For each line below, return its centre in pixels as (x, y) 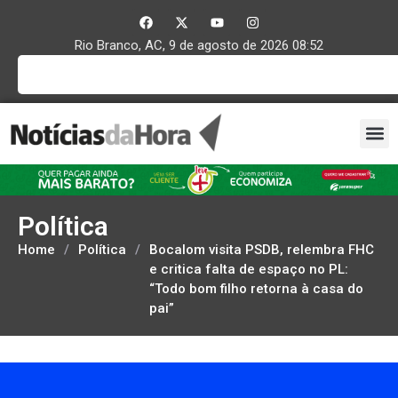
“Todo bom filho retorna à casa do (256, 288)
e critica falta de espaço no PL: (249, 269)
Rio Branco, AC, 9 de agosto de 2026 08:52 (199, 45)
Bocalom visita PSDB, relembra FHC (262, 249)
